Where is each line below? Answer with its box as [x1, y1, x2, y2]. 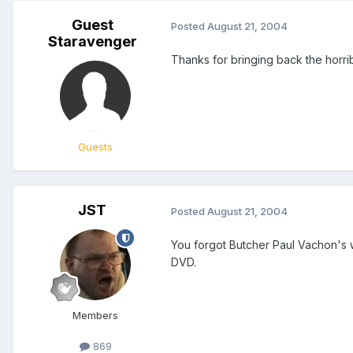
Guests [78, 140, 113, 154]
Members [72, 309, 118, 322]
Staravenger [47, 33, 137, 50]
